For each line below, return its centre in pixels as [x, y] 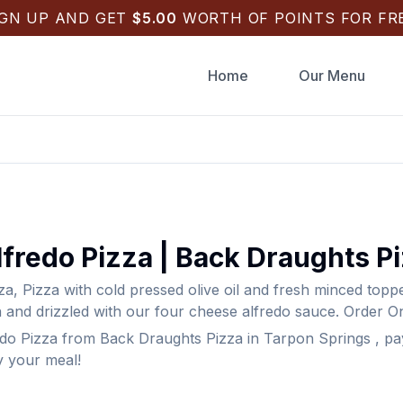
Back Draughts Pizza [171, 338]
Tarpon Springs [317, 338]
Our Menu [331, 76]
